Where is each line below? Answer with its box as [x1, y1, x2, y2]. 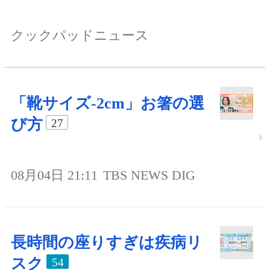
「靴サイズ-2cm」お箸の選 [11, 94, 204, 112]
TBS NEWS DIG [103, 167, 195, 183]
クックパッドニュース [11, 27, 149, 43]
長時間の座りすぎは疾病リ [11, 233, 202, 251]
